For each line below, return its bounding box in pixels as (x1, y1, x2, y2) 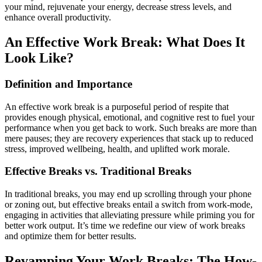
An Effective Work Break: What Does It (5, 35, 245, 50)
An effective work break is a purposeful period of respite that (5, 101, 229, 112)
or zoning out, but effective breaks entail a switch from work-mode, (5, 199, 253, 210)
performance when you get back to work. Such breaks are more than (5, 122, 257, 133)
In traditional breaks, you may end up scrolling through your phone (5, 189, 251, 199)
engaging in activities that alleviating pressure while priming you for (5, 210, 254, 220)
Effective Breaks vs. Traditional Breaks (5, 165, 191, 178)
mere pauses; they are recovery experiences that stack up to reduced (5, 133, 253, 143)
